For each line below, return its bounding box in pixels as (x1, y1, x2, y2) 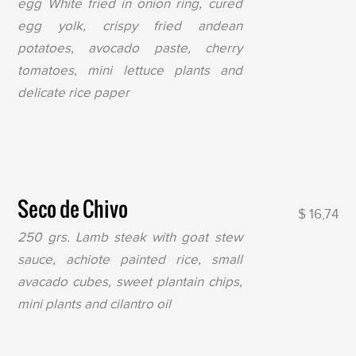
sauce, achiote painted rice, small (17, 252, 242, 268)
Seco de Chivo (17, 193, 129, 225)
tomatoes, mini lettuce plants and (17, 63, 242, 79)
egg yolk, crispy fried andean (17, 18, 242, 34)
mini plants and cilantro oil (17, 296, 172, 312)
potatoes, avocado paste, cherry (17, 41, 242, 56)
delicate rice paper (17, 85, 130, 101)
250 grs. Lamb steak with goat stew (17, 230, 242, 246)
